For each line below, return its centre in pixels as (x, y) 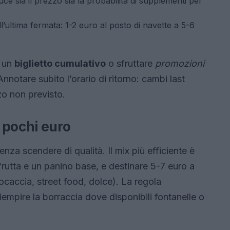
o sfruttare (130, 63)
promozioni (180, 63)
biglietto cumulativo (60, 63)
